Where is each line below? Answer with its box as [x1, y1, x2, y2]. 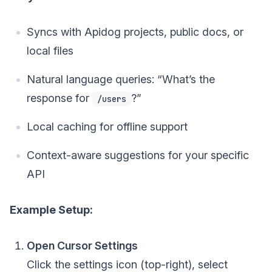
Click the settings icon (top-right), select [27, 257, 228, 271]
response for [27, 91, 92, 104]
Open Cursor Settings [27, 239, 138, 252]
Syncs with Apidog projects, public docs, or [27, 25, 243, 38]
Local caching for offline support [27, 120, 188, 133]
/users [97, 93, 126, 104]
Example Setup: [10, 203, 93, 216]
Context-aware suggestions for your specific [27, 148, 249, 161]
